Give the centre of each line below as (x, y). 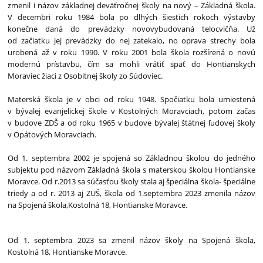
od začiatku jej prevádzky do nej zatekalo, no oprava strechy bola (131, 41)
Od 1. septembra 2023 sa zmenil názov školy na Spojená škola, (131, 240)
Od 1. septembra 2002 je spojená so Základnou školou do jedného (131, 158)
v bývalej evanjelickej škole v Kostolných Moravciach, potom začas (131, 111)
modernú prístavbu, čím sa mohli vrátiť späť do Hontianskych (131, 64)
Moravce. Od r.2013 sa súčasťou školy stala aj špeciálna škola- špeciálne (131, 181)
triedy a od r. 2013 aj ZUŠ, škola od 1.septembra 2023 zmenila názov (131, 193)
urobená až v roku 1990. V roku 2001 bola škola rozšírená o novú (131, 52)
